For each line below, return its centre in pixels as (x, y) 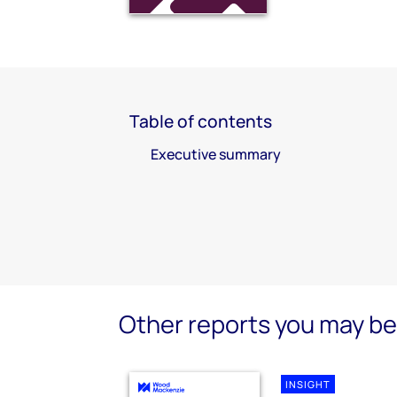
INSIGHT (308, 385)
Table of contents (201, 121)
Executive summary (216, 154)
